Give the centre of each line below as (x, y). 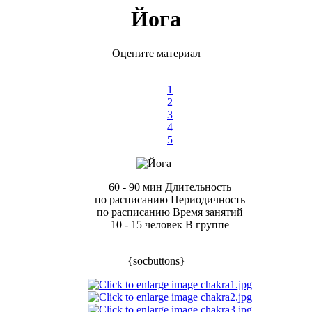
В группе (207, 224)
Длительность (198, 187)
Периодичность (208, 199)
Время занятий (208, 212)
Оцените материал (156, 53)
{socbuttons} (156, 260)
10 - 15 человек (147, 224)
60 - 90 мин (135, 187)
